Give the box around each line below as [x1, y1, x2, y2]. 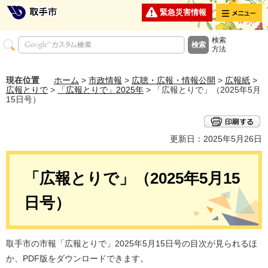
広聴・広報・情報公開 [132, 75, 215, 86]
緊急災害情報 [160, 8, 206, 17]
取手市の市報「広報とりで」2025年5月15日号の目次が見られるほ [6, 239, 257, 249]
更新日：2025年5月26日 [170, 134, 262, 144]
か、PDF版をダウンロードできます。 [6, 254, 148, 264]
